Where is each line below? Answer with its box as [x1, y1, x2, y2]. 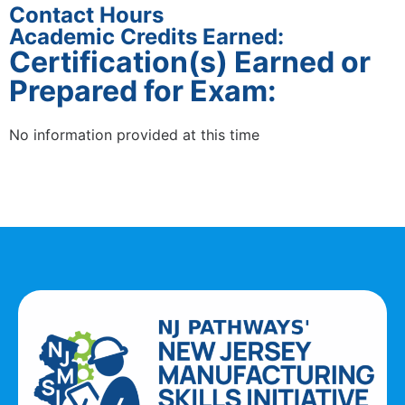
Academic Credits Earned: [9, 24, 284, 51]
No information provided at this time [9, 126, 259, 145]
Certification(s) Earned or [9, 44, 371, 80]
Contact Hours [9, 2, 164, 29]
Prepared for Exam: [9, 73, 277, 109]
